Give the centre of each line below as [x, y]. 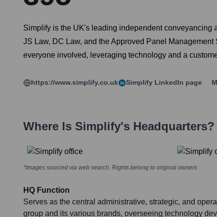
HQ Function [46, 190]
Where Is [49, 126]
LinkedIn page [177, 83]
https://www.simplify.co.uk [75, 83]
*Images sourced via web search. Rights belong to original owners [110, 168]
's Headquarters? [168, 126]
